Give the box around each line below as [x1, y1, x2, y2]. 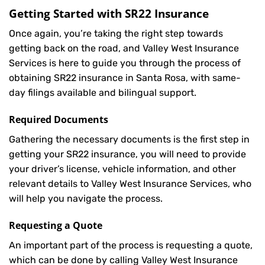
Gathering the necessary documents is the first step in [9, 134, 250, 146]
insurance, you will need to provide [89, 148, 246, 160]
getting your [9, 148, 66, 160]
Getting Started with [9, 5, 125, 21]
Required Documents [9, 113, 108, 127]
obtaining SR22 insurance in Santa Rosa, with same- [9, 72, 241, 84]
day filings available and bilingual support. [9, 87, 196, 99]
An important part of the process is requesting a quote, [9, 239, 253, 251]
